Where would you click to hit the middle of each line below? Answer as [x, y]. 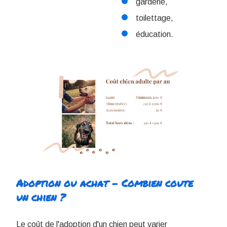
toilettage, [155, 18]
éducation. [155, 34]
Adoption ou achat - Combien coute [105, 183]
